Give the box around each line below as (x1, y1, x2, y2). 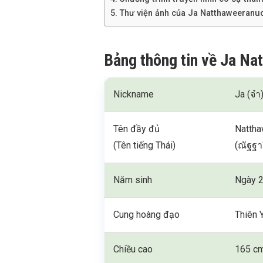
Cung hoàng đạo (113, 209, 180, 220)
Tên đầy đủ (113, 123, 160, 134)
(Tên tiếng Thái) (113, 140, 176, 151)
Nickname (113, 89, 154, 100)
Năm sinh (113, 174, 153, 186)
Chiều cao (113, 244, 153, 255)
